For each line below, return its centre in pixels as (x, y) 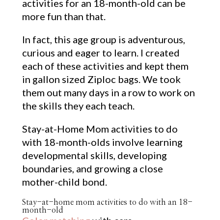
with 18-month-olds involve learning (102, 142)
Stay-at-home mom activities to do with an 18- (107, 202)
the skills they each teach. (78, 105)
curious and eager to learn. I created (101, 52)
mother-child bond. (64, 181)
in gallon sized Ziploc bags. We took (101, 79)
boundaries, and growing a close (92, 168)
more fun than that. (64, 16)
